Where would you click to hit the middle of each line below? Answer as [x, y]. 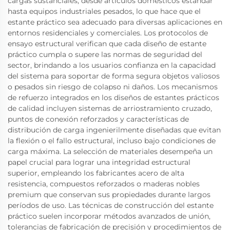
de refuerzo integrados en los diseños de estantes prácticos [113, 98]
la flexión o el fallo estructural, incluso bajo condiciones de [112, 141]
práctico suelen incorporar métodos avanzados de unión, [109, 216]
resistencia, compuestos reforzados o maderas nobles [104, 184]
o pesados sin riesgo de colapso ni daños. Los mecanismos [113, 87]
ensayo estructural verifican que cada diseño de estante [107, 44]
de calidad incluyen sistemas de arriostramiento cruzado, [110, 108]
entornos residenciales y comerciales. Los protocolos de [108, 33]
